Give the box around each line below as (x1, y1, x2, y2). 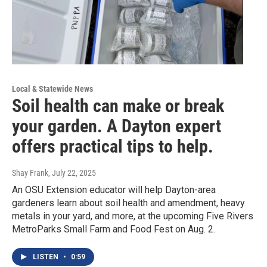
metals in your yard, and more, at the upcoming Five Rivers (12, 210, 253, 222)
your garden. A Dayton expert (12, 116, 221, 137)
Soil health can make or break (12, 95, 224, 117)
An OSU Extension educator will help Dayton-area (12, 184, 216, 196)
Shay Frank (12, 168, 48, 178)
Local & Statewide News (12, 84, 93, 94)
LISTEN (33, 253, 60, 262)
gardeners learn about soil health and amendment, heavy (12, 197, 245, 209)
